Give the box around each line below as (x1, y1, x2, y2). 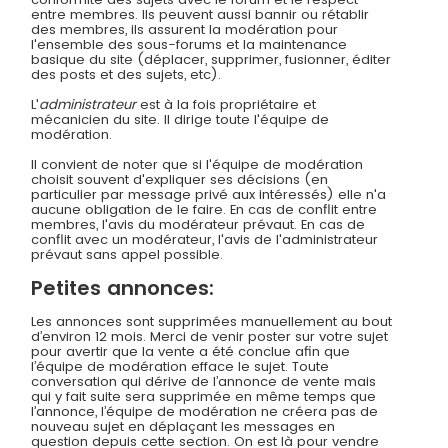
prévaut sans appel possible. (31, 245, 224, 265)
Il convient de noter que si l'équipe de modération (31, 155, 364, 175)
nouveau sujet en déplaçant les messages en (31, 417, 336, 437)
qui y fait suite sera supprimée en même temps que (31, 387, 377, 407)
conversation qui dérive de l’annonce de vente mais (31, 372, 377, 392)
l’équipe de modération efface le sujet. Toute (31, 357, 330, 377)
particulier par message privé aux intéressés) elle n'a (31, 185, 387, 205)
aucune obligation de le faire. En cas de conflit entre (31, 200, 378, 220)
